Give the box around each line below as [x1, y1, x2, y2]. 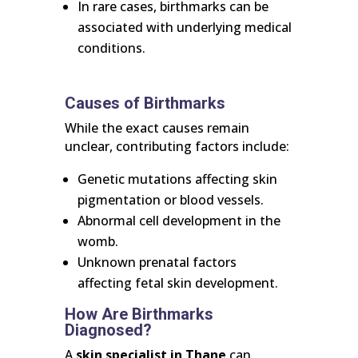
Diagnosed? [64, 320, 152, 340]
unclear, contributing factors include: [64, 137, 289, 156]
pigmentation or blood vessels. [77, 191, 264, 209]
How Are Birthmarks [64, 304, 213, 324]
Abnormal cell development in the [77, 212, 280, 230]
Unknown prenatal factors [77, 253, 237, 272]
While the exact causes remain [64, 119, 249, 137]
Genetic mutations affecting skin [77, 170, 277, 189]
